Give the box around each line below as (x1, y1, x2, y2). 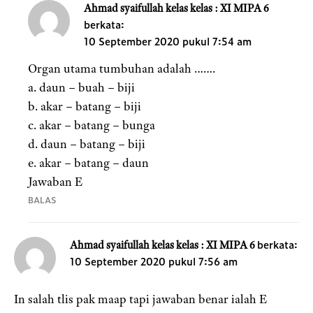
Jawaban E (28, 174, 82, 190)
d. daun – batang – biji (28, 136, 145, 152)
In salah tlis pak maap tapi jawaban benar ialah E (14, 291, 267, 307)
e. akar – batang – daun (28, 155, 149, 171)
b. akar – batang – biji (28, 99, 141, 115)
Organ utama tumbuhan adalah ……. (28, 61, 215, 77)
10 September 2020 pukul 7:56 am (70, 254, 238, 269)
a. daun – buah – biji (28, 80, 135, 96)
